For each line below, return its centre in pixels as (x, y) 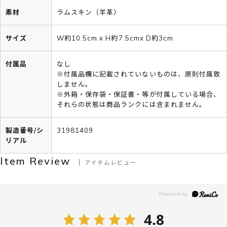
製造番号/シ (25, 130)
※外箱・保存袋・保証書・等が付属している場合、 (139, 94)
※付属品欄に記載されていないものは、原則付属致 (139, 74)
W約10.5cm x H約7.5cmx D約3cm (115, 38)
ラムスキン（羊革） (89, 12)
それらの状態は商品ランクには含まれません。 (131, 104)
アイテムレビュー (111, 162)
